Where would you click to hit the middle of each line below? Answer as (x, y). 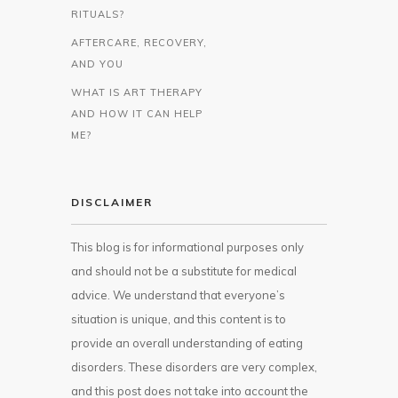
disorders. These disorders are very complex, (194, 366)
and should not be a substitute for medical (184, 271)
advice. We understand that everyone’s (178, 295)
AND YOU (97, 64)
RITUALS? (98, 14)
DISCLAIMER (112, 202)
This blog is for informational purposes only (187, 247)
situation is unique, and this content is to (179, 318)
